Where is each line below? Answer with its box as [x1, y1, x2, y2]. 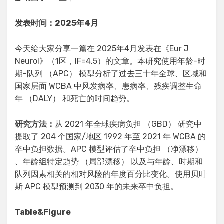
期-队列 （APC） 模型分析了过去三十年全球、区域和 [15, 68, 207, 78]
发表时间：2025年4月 [15, 18, 98, 28]
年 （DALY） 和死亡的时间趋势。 [15, 93, 134, 103]
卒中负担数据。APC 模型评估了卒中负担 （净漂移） [15, 144, 203, 154]
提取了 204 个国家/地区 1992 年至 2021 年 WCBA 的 [15, 131, 206, 141]
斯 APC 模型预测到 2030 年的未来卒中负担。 [15, 181, 178, 191]
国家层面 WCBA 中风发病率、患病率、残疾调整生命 [15, 81, 202, 91]
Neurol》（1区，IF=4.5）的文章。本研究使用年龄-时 [15, 56, 205, 66]
